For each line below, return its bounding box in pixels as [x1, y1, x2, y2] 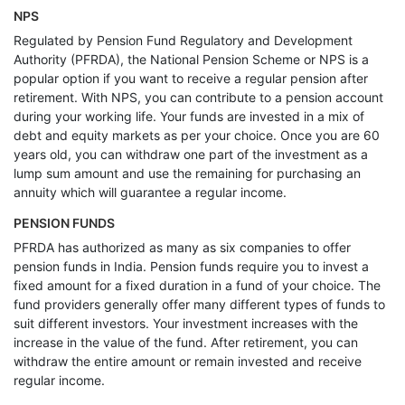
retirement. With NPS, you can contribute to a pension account [14, 89, 383, 105]
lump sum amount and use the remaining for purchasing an [14, 165, 361, 181]
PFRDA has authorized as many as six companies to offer [14, 240, 351, 255]
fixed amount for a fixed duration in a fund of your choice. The [14, 278, 381, 293]
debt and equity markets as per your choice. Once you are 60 [14, 127, 380, 143]
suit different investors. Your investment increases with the [14, 316, 358, 331]
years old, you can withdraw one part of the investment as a [14, 146, 368, 162]
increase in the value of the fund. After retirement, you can [14, 334, 358, 350]
